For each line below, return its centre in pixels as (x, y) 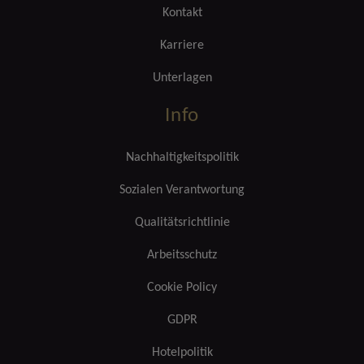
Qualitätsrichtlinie (182, 223)
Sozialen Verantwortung (182, 190)
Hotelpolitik (182, 353)
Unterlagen (182, 78)
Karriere (182, 45)
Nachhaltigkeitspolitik (182, 158)
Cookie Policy (182, 288)
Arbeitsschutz (182, 255)
